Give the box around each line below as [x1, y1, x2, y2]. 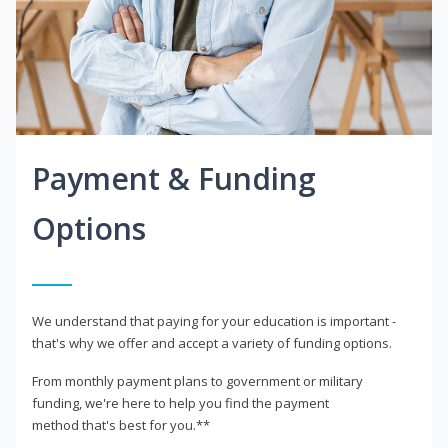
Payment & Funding [32, 158, 316, 200]
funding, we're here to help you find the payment [32, 394, 329, 413]
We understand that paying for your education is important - [32, 312, 396, 331]
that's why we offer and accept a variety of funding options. [32, 334, 392, 353]
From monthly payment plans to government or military [32, 372, 363, 391]
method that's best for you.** [32, 416, 210, 435]
